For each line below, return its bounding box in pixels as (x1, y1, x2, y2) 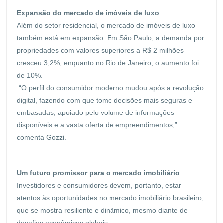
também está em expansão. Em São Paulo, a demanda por (17, 33, 204, 42)
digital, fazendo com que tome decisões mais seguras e (17, 96, 192, 104)
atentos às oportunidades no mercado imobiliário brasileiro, (17, 193, 204, 202)
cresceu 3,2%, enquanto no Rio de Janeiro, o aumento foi (17, 58, 199, 67)
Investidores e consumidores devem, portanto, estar (17, 181, 181, 189)
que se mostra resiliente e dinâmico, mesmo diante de (17, 206, 188, 214)
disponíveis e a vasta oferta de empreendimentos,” (17, 120, 177, 129)
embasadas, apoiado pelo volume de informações (17, 108, 174, 116)
